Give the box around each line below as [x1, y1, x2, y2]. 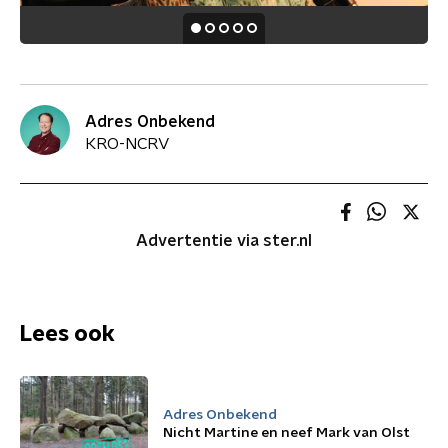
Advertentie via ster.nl [136, 233, 312, 249]
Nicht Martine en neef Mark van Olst [163, 426, 410, 440]
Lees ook [20, 323, 115, 345]
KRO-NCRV [85, 135, 169, 152]
